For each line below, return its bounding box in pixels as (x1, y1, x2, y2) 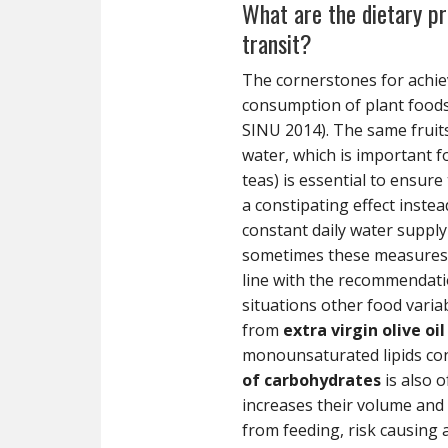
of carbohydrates (242, 368, 381, 391)
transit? (242, 24, 312, 61)
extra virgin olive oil (283, 318, 445, 341)
